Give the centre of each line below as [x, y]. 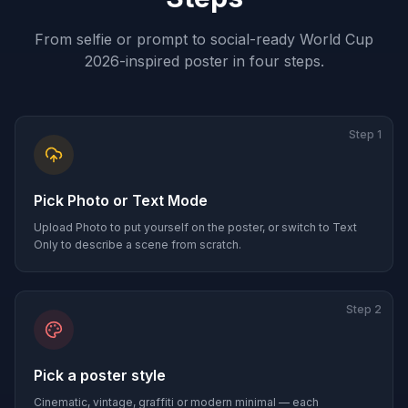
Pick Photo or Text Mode [121, 200]
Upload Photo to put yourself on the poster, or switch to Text [195, 227]
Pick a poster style [100, 375]
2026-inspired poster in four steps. [204, 61]
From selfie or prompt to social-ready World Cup [204, 39]
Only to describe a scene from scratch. [138, 245]
